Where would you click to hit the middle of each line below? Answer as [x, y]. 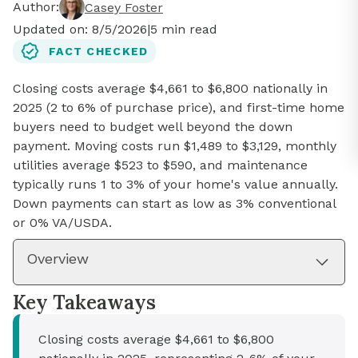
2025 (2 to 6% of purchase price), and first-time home [179, 108]
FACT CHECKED [99, 51]
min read [187, 30]
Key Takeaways [84, 303]
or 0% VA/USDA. [62, 223]
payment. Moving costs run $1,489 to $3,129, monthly [175, 146]
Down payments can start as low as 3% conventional [174, 204]
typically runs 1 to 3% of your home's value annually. [175, 185]
